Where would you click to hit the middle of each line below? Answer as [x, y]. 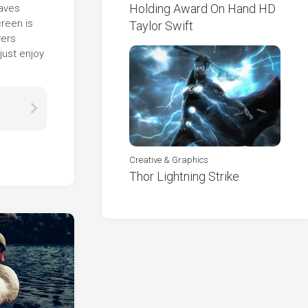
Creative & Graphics [169, 160]
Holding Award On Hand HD [202, 9]
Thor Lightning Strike [184, 177]
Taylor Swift [161, 26]
